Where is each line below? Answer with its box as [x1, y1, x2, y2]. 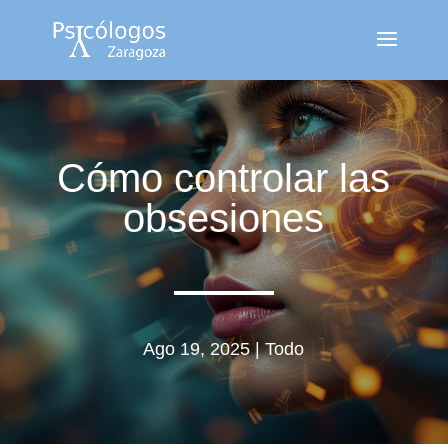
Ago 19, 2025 [143, 339, 251, 360]
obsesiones [123, 196, 325, 240]
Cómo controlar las [57, 156, 391, 200]
